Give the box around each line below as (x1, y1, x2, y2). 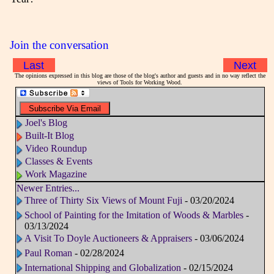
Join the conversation (9, 39, 109, 52)
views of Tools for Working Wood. (97, 79, 183, 86)
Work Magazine (24, 169, 87, 180)
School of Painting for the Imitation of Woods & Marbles (24, 210, 246, 221)
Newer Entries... (16, 183, 80, 194)
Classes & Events (24, 156, 92, 167)
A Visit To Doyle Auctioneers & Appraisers (24, 233, 192, 244)
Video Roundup (24, 143, 87, 154)
